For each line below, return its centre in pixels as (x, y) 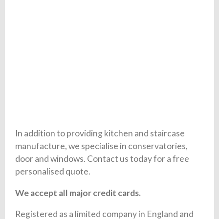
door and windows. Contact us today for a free (102, 158)
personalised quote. (53, 171)
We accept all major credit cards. (78, 193)
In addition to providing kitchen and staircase (100, 133)
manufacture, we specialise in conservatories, (102, 146)
